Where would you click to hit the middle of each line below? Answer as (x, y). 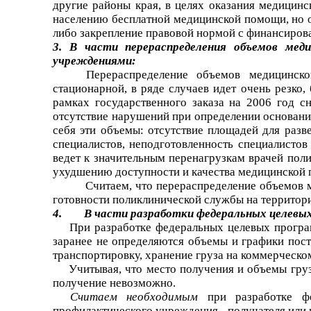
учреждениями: (94, 60)
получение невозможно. (114, 283)
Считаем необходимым (139, 296)
